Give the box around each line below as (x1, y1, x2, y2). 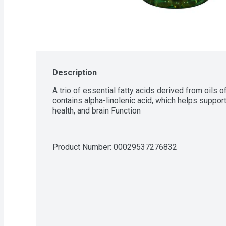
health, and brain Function (52, 105, 141, 116)
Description (52, 67, 97, 77)
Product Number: (52, 142, 114, 152)
